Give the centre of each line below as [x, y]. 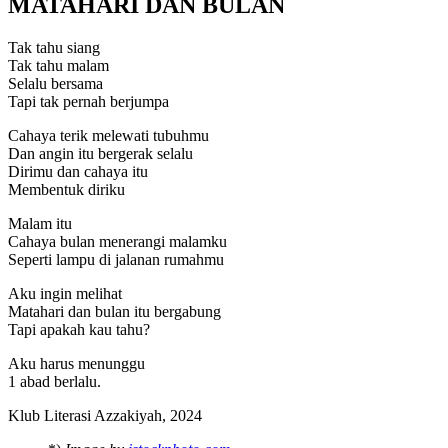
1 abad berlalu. [54, 382]
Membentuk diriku [66, 190]
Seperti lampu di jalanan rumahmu [116, 260]
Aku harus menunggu [76, 364]
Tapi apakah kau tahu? [79, 330]
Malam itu [40, 224]
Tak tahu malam [58, 66]
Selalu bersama [55, 84]
